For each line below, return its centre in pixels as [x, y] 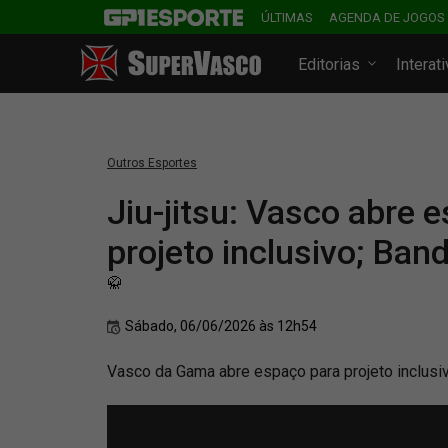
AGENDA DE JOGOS [387, 17]
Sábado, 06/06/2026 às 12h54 [221, 326]
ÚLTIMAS [287, 17]
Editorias [331, 64]
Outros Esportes [152, 163]
